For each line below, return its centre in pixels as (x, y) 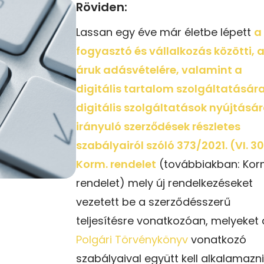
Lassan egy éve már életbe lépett (165, 32)
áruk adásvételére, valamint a (159, 70)
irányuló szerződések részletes (158, 126)
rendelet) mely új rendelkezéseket (164, 183)
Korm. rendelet (116, 164)
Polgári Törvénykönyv (132, 239)
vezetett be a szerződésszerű (154, 202)
